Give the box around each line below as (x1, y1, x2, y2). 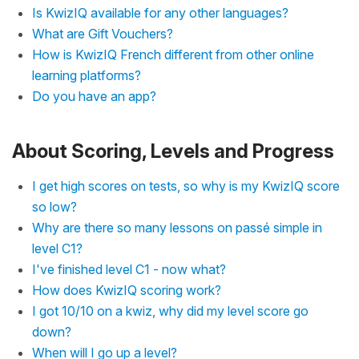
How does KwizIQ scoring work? (32, 281, 221, 298)
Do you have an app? (32, 87, 156, 104)
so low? (32, 198, 77, 215)
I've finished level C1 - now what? (32, 260, 226, 277)
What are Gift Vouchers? (32, 25, 173, 42)
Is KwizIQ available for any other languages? (32, 4, 288, 21)
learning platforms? (32, 67, 141, 83)
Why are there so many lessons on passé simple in (32, 219, 322, 236)
